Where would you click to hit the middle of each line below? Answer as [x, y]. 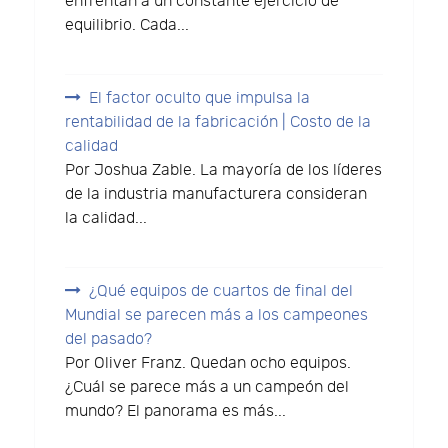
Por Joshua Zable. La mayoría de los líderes [224, 171]
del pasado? [109, 339]
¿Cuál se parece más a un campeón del [207, 387]
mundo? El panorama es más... [176, 411]
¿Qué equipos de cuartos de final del [221, 291]
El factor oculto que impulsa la [200, 99]
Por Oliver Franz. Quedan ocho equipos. [208, 363]
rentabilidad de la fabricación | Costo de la [218, 123]
